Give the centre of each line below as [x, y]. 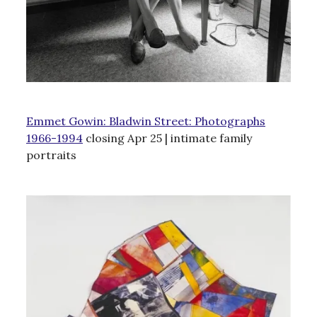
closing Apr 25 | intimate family [167, 138]
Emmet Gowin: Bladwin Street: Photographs [146, 121]
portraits [51, 155]
